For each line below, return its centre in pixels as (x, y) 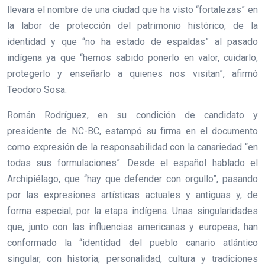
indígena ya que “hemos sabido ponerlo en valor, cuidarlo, (132, 58)
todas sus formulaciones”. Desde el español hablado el (132, 163)
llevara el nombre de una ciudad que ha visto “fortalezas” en (132, 10)
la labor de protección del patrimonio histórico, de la (132, 26)
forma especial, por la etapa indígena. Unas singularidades (132, 211)
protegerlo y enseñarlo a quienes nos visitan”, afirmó (132, 74)
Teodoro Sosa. (37, 90)
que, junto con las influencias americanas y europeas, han (132, 227)
